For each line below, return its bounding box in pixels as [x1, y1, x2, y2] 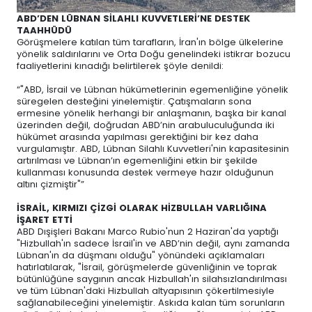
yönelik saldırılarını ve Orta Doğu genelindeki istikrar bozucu [17, 47, 290, 61]
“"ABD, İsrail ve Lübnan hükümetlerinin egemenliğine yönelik [17, 82, 288, 96]
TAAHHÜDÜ [17, 23, 72, 37]
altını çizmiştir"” [17, 177, 84, 191]
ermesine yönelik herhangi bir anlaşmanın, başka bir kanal [17, 106, 286, 120]
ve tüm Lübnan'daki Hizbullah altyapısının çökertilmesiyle [17, 283, 274, 297]
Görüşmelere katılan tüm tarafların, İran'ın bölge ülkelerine [17, 35, 283, 49]
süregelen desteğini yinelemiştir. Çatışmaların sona [17, 94, 251, 108]
